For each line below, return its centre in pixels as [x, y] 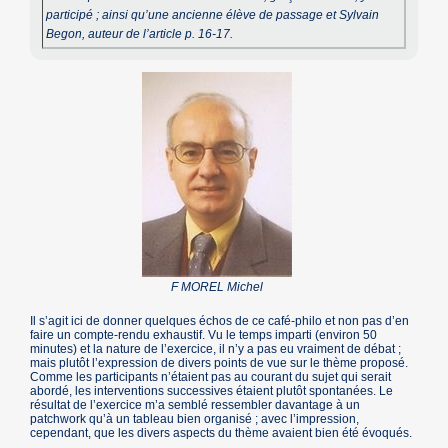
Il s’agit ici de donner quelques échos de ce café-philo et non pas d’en [220, 320]
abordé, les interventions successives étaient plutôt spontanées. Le [212, 390]
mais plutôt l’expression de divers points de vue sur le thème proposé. [219, 362]
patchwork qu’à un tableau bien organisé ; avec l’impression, [195, 418]
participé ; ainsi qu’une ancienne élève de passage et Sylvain [213, 15]
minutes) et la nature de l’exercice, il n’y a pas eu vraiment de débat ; [216, 348]
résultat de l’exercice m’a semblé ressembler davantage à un [195, 404]
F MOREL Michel [216, 286]
